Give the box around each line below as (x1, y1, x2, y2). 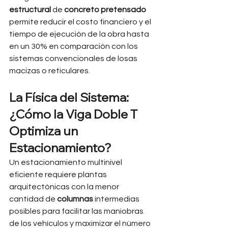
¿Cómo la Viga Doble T (9, 106, 140, 122)
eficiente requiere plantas (9, 170, 108, 179)
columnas (57, 195, 93, 203)
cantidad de (9, 195, 57, 203)
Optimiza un (9, 123, 80, 138)
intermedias (93, 195, 141, 203)
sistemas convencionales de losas (9, 54, 139, 63)
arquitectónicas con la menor (9, 183, 121, 191)
